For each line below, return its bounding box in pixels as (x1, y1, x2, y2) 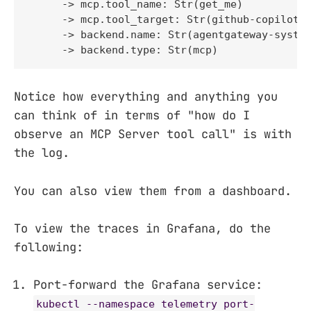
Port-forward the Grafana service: (33, 277, 262, 293)
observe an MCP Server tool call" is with (14, 126, 292, 142)
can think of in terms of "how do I (14, 108, 250, 124)
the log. (14, 145, 69, 161)
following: (14, 239, 83, 255)
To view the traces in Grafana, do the (14, 220, 271, 236)
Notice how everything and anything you (14, 89, 278, 105)
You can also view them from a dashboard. (14, 183, 292, 199)
